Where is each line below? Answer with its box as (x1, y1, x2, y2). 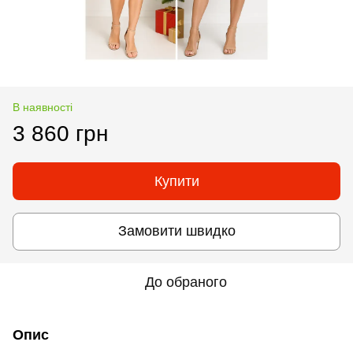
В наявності (13, 100, 72, 113)
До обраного (145, 273, 227, 290)
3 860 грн (13, 121, 108, 146)
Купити (154, 173, 199, 189)
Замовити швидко (117, 223, 236, 240)
